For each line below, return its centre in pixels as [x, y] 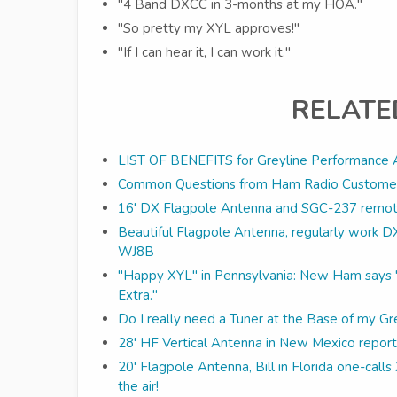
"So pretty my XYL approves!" [209, 29]
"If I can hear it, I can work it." [204, 53]
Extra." [138, 296]
